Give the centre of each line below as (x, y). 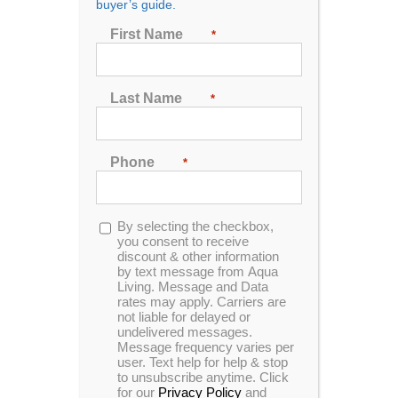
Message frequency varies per (205, 347)
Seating (52, 13)
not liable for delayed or (183, 317)
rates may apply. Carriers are (201, 302)
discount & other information (198, 256)
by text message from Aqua (197, 271)
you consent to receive (183, 241)
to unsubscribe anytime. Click (203, 377)
